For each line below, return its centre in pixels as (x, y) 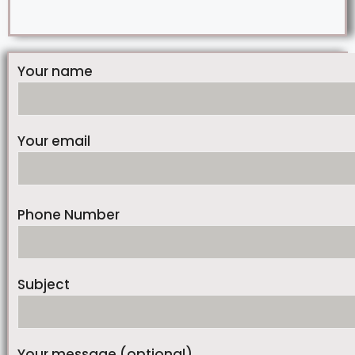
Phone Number (69, 214)
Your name (55, 71)
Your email (54, 141)
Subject (44, 284)
